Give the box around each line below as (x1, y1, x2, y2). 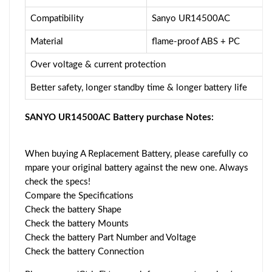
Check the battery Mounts (25, 219, 129, 229)
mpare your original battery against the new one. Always (25, 163, 248, 173)
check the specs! (25, 177, 90, 187)
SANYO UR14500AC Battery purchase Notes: (25, 113, 214, 123)
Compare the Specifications (25, 191, 134, 201)
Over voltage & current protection (30, 60, 166, 70)
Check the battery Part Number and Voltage (25, 233, 196, 243)
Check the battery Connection (25, 247, 144, 257)
